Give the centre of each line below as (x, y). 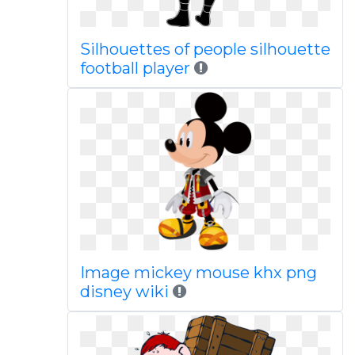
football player (137, 68)
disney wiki (124, 292)
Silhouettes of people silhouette (205, 49)
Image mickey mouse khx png (198, 273)
